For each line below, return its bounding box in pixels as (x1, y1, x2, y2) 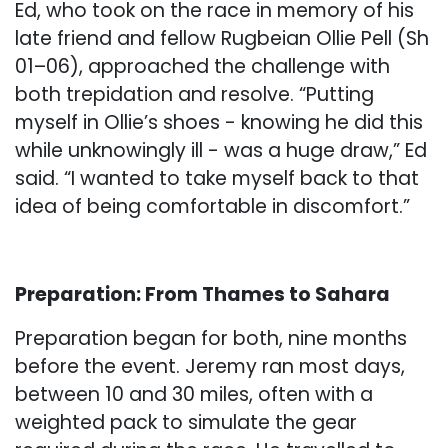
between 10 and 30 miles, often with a (15, 381, 373, 409)
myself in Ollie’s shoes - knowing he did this (15, 109, 423, 137)
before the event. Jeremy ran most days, (15, 353, 405, 381)
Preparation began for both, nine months (15, 325, 407, 353)
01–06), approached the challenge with (15, 53, 390, 81)
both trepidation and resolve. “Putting (15, 81, 374, 109)
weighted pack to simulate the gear (15, 409, 357, 437)
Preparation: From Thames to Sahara (15, 281, 390, 309)
